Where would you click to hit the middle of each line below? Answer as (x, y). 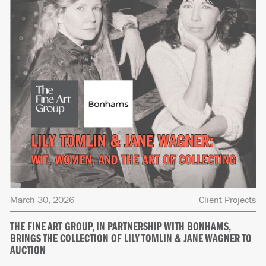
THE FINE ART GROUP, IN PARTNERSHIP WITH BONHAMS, (121, 227)
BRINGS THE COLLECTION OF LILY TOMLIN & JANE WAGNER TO (131, 239)
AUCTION (28, 251)
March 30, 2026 (42, 199)
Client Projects (227, 199)
